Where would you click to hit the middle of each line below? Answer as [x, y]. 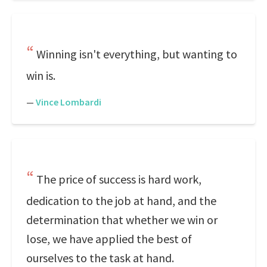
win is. [41, 75]
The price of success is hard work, [119, 179]
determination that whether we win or [122, 220]
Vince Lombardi [69, 102]
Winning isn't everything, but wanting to [137, 54]
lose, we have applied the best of [109, 239]
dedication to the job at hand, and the [121, 201]
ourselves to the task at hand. [100, 258]
